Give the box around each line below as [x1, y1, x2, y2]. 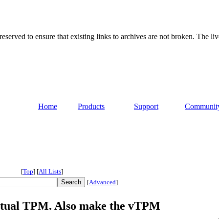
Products [78, 102, 105, 111]
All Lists [39, 168, 61, 175]
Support [134, 102, 158, 111]
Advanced [89, 178, 116, 186]
